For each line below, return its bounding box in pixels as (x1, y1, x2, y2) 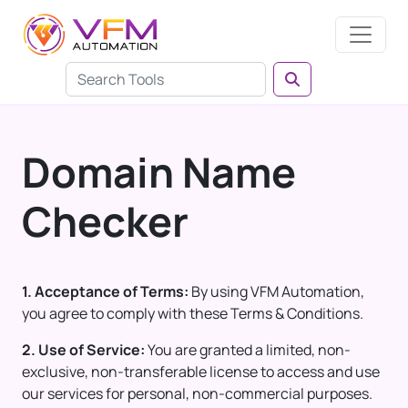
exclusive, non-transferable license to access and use (22, 362, 380, 382)
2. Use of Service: (22, 340, 145, 360)
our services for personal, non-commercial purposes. (22, 383, 372, 403)
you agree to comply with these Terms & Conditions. (22, 303, 363, 323)
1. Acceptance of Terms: (22, 281, 189, 301)
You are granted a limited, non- (145, 340, 351, 360)
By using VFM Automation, (189, 281, 364, 301)
